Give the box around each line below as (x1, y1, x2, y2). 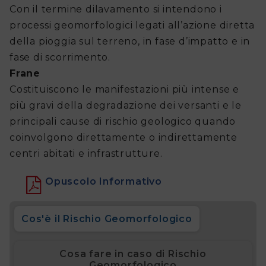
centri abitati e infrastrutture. (9, 148, 166, 160)
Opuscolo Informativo (45, 176, 162, 188)
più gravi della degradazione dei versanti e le (9, 100, 242, 112)
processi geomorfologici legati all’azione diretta (9, 20, 255, 31)
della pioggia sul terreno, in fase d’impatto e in (9, 36, 251, 47)
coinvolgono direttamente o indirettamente (9, 132, 237, 144)
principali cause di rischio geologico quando (9, 116, 236, 128)
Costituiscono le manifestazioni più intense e (9, 84, 239, 96)
